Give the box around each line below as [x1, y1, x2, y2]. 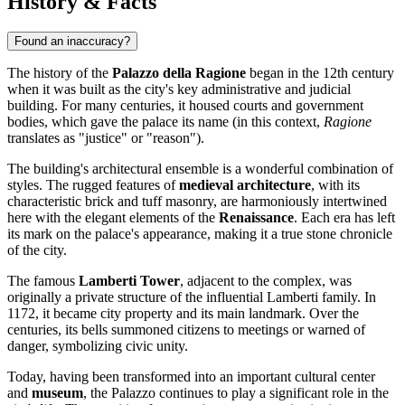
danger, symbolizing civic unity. [7, 338, 188, 354]
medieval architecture [179, 177, 311, 193]
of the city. [7, 242, 67, 259]
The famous [7, 273, 79, 289]
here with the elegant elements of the [7, 210, 219, 226]
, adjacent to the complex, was [180, 273, 352, 289]
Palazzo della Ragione [112, 65, 246, 81]
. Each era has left [294, 210, 395, 226]
